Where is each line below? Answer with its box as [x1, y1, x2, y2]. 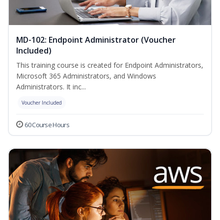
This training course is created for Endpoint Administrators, [16, 60, 203, 70]
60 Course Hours [25, 120, 69, 130]
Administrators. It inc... [16, 82, 86, 92]
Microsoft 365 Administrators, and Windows [16, 71, 156, 81]
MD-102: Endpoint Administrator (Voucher [16, 34, 176, 46]
